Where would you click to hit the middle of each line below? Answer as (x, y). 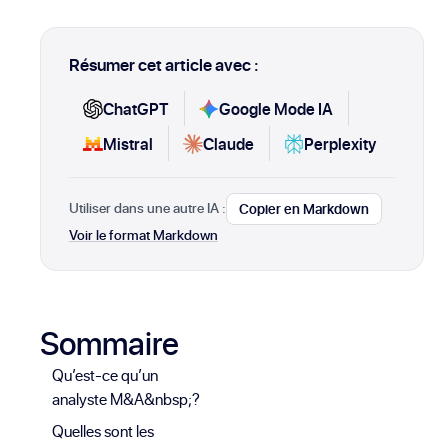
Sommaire (109, 342)
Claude (229, 143)
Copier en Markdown (304, 209)
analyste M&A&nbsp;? (126, 398)
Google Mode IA (276, 108)
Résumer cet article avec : (164, 64)
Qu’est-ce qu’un (105, 374)
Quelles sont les (103, 430)
